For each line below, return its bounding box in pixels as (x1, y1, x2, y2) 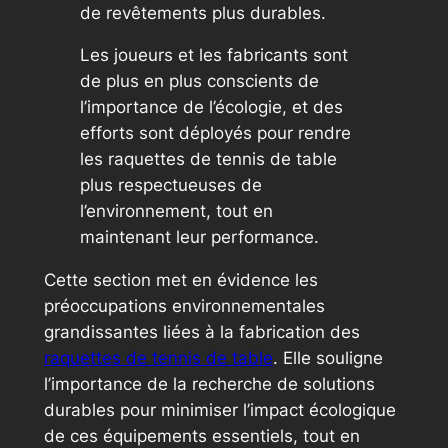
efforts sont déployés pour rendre (79, 123, 351, 144)
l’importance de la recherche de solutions (43, 374, 375, 395)
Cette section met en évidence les (43, 270, 318, 291)
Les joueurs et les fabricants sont (79, 45, 348, 66)
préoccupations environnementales (43, 296, 325, 317)
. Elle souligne (272, 348, 383, 369)
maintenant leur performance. (79, 227, 319, 248)
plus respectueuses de (79, 175, 262, 196)
